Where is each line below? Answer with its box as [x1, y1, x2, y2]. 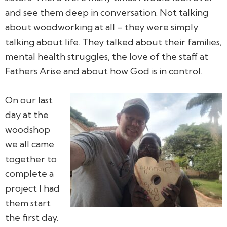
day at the [5, 108, 49, 121]
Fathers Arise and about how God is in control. [5, 65, 202, 77]
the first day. [5, 211, 58, 223]
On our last [5, 94, 53, 106]
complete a [5, 167, 54, 179]
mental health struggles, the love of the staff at [5, 50, 208, 62]
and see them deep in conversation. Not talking [5, 6, 208, 18]
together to [5, 153, 57, 165]
